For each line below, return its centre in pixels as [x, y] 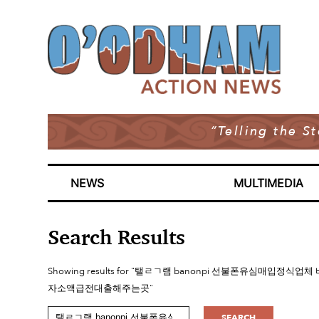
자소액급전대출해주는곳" [101, 288]
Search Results [117, 236]
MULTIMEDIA [269, 183]
